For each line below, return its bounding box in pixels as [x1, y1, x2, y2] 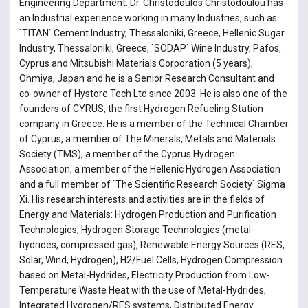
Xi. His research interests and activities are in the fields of [19, 194, 265, 206]
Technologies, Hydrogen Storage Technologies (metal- [19, 224, 254, 236]
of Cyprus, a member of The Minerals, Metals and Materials [19, 133, 276, 145]
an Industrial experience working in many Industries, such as [19, 12, 277, 24]
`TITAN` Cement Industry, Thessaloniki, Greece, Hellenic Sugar [19, 27, 285, 39]
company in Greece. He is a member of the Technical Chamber [19, 118, 289, 130]
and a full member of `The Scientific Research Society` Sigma [19, 179, 285, 190]
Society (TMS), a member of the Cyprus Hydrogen [19, 148, 235, 160]
